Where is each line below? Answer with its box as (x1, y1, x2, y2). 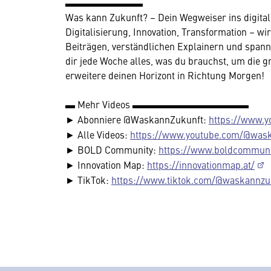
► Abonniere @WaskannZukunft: (65, 112, 209, 126)
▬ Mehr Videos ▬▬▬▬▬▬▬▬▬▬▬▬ (65, 97, 249, 111)
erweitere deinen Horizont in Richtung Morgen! (65, 68, 264, 82)
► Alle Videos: (65, 127, 130, 141)
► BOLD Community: (65, 142, 158, 156)
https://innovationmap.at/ (147, 157, 255, 171)
